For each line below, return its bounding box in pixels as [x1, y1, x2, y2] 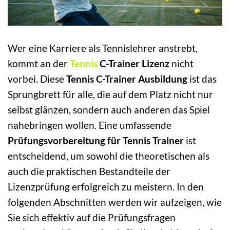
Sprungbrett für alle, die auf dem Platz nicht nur [8, 88, 213, 100]
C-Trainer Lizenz [98, 57, 169, 69]
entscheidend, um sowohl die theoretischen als [8, 149, 209, 162]
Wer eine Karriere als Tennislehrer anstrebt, [8, 42, 198, 54]
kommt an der [8, 57, 70, 69]
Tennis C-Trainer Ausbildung [66, 72, 187, 85]
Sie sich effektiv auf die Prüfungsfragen [8, 211, 176, 223]
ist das [187, 72, 217, 85]
